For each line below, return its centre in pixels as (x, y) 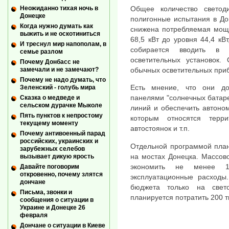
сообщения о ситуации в (57, 200)
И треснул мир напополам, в (63, 44)
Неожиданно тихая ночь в (59, 8)
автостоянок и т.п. (160, 129)
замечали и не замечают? (59, 70)
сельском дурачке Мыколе (61, 106)
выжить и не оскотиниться (60, 33)
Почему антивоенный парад (63, 134)
